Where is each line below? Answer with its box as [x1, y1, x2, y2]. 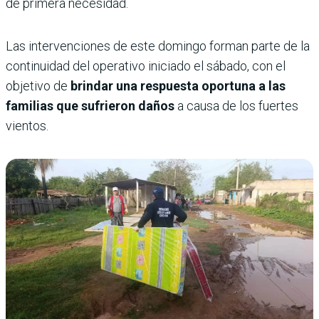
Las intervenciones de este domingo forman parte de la [6, 38, 310, 54]
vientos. [6, 118, 48, 134]
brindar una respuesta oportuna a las [70, 78, 286, 94]
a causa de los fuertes [174, 98, 298, 114]
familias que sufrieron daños [6, 98, 174, 114]
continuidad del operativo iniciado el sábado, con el [6, 58, 286, 74]
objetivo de [6, 78, 70, 94]
